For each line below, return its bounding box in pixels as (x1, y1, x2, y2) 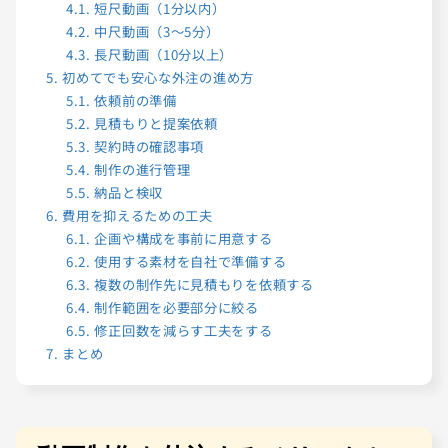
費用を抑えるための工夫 (58, 206, 213, 226)
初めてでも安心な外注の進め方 (58, 68, 254, 88)
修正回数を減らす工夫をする (90, 321, 273, 341)
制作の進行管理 (90, 160, 191, 180)
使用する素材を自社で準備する (90, 252, 287, 272)
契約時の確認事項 (90, 137, 205, 157)
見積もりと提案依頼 (90, 114, 218, 134)
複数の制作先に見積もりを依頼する (90, 275, 314, 295)
